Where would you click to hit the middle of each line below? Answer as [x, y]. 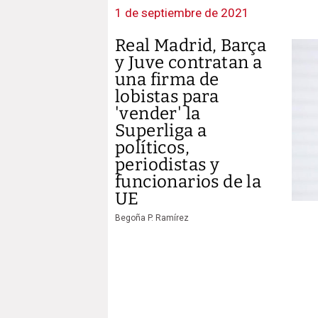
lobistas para [167, 97]
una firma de [167, 80]
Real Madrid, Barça [191, 46]
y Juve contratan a [189, 63]
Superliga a [161, 131]
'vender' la [158, 114]
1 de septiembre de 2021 [182, 13]
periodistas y [168, 165]
